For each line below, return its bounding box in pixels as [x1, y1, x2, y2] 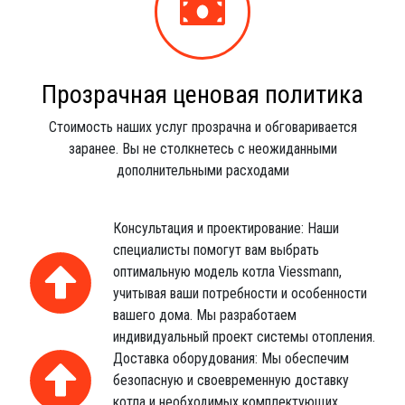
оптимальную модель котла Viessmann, [112, 263, 342, 280]
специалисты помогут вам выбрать [112, 241, 319, 259]
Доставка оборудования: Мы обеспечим [112, 350, 349, 367]
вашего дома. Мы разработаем [112, 306, 297, 324]
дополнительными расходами [116, 162, 289, 179]
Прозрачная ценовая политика [42, 80, 363, 109]
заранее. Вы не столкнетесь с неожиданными [68, 140, 337, 157]
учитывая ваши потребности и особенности [112, 285, 367, 302]
